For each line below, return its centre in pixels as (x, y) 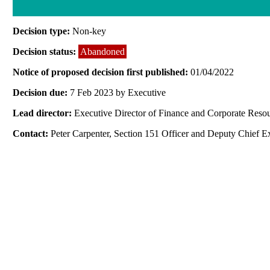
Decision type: (43, 31)
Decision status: (46, 51)
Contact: (32, 133)
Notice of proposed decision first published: (102, 72)
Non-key (89, 31)
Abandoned (103, 51)
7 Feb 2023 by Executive (118, 92)
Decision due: (42, 92)
